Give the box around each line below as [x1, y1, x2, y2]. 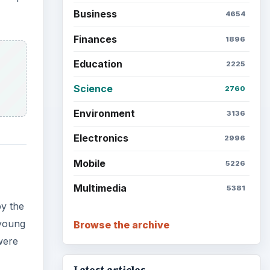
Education [73, 57, 122, 70]
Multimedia [73, 181, 127, 194]
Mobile [73, 157, 105, 169]
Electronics [73, 132, 128, 145]
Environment [73, 107, 135, 120]
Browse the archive [73, 219, 169, 231]
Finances [73, 33, 117, 45]
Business [73, 8, 117, 20]
